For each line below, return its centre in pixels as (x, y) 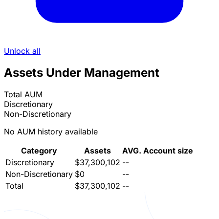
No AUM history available (51, 132)
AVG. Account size (158, 151)
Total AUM (23, 95)
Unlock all (22, 51)
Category (39, 151)
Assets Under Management (82, 73)
